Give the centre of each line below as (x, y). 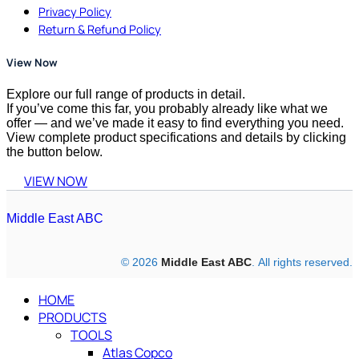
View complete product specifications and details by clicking (176, 138)
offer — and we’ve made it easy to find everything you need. (175, 123)
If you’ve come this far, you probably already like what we (167, 109)
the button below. (54, 152)
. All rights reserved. (302, 262)
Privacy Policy (75, 12)
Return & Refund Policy (100, 30)
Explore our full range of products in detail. (126, 95)
